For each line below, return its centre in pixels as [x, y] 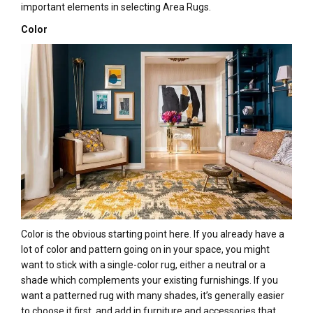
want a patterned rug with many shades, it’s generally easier [153, 296]
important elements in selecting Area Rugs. [116, 7]
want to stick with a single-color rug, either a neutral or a [143, 265]
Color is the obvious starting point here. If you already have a [153, 234]
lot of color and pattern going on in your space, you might [145, 250]
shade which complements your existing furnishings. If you [150, 281]
